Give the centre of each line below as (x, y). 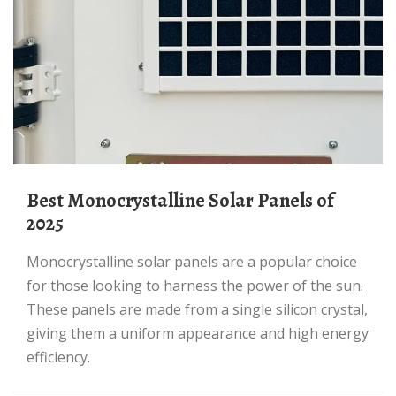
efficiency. (58, 357)
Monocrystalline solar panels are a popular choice (33, 262)
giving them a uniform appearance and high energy (198, 333)
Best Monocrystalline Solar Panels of (33, 201)
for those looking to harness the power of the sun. (195, 286)
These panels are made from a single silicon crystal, (197, 309)
